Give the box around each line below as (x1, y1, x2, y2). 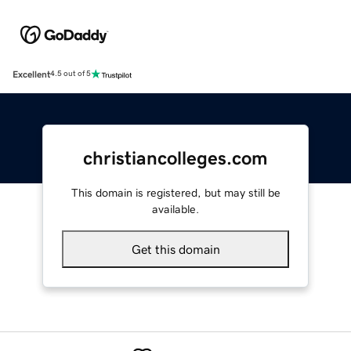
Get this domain (131, 242, 220, 255)
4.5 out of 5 (50, 70, 91, 78)
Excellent (13, 69, 50, 79)
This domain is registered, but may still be (71, 186, 280, 198)
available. (152, 203, 199, 215)
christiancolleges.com (83, 148, 268, 168)
